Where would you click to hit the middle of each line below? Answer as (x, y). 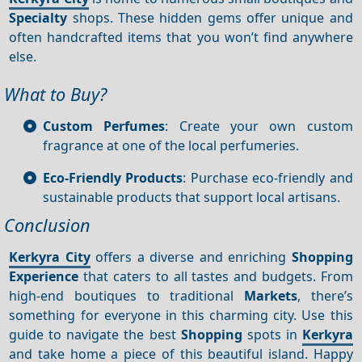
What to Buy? (55, 94)
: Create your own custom (259, 126)
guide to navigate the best (95, 334)
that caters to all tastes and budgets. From (216, 276)
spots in (272, 334)
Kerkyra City (50, 257)
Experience (44, 276)
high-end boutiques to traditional (126, 295)
